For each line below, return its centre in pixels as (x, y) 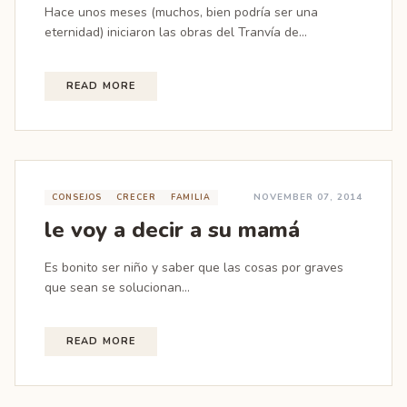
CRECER (136, 197)
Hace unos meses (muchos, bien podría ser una (181, 12)
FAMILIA (190, 197)
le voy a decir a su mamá (172, 230)
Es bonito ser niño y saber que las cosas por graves (194, 268)
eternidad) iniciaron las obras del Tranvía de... (176, 32)
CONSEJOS (77, 197)
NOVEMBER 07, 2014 (308, 197)
